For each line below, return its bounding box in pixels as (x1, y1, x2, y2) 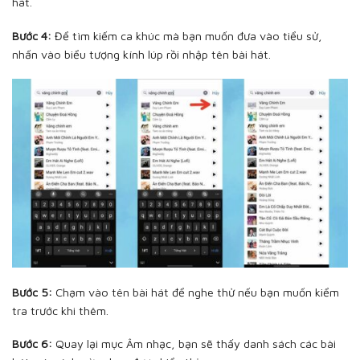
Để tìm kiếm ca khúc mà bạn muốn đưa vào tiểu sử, (51, 28, 322, 43)
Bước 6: (12, 337, 52, 351)
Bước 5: (12, 284, 52, 299)
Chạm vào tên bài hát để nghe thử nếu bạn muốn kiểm (52, 284, 339, 299)
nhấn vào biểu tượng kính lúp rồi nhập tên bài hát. (12, 47, 271, 61)
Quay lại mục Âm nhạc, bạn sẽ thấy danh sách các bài (52, 337, 336, 351)
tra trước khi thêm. (12, 303, 108, 317)
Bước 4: (12, 28, 51, 43)
